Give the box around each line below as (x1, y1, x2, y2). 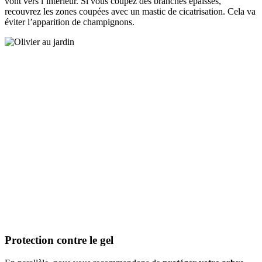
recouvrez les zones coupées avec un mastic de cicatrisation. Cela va (5, 6, 256, 17)
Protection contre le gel (5, 234, 113, 247)
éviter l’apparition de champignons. (5, 17, 135, 27)
